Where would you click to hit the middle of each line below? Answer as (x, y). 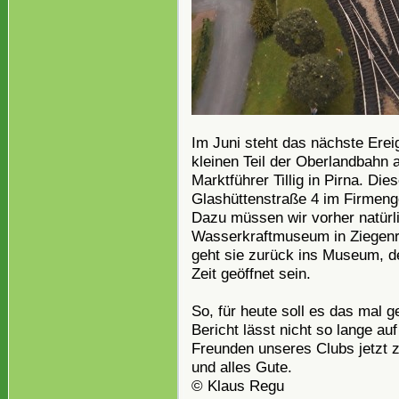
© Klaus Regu (238, 386)
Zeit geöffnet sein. (251, 274)
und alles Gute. (242, 367)
